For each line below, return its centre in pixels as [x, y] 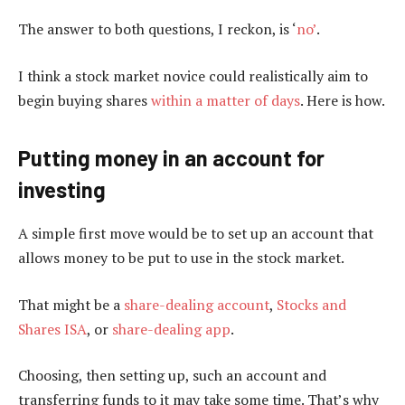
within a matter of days [226, 100]
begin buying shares [85, 100]
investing [62, 190]
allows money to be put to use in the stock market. [181, 258]
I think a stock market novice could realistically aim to [193, 75]
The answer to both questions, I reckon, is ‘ [157, 29]
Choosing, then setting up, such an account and [172, 376]
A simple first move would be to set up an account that [196, 234]
